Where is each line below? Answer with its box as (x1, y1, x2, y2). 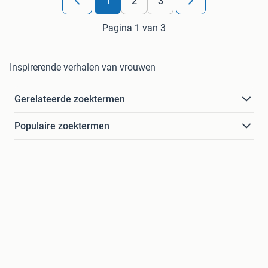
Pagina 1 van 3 (102, 22, 166, 34)
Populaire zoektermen (14, 120, 109, 132)
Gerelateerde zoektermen (14, 93, 125, 105)
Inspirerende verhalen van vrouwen (10, 62, 156, 74)
